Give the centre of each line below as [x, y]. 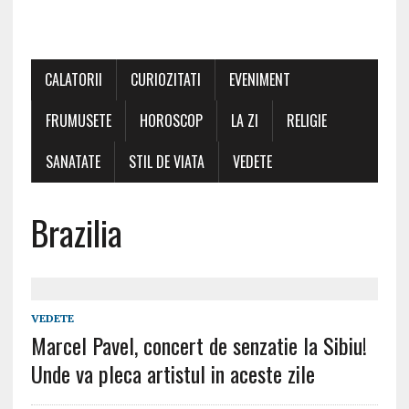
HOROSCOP [171, 121]
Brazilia [76, 232]
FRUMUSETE [78, 121]
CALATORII [73, 79]
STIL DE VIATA [166, 162]
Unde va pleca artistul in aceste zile [173, 373]
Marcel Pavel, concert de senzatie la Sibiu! [199, 345]
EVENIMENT [259, 79]
